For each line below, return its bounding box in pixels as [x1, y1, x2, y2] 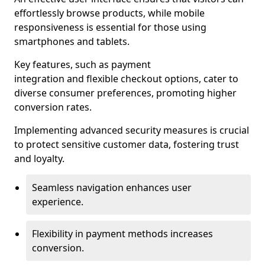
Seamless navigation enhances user [32, 181, 192, 194]
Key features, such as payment [14, 58, 151, 71]
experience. [32, 195, 83, 208]
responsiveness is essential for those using [14, 21, 206, 34]
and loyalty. [14, 152, 64, 165]
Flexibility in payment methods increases [32, 227, 213, 240]
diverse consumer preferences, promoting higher [14, 86, 237, 99]
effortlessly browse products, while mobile [14, 7, 205, 20]
